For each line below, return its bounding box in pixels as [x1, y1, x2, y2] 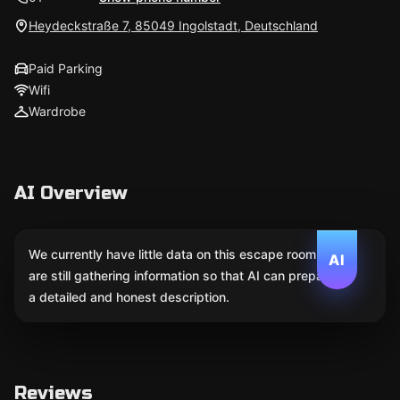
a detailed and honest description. [29, 289, 229, 304]
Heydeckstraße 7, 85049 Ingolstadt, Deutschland [29, 18, 318, 33]
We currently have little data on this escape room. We [29, 246, 342, 262]
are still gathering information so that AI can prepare [29, 268, 335, 283]
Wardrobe [29, 104, 86, 119]
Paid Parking [29, 61, 103, 76]
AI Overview [14, 182, 128, 204]
